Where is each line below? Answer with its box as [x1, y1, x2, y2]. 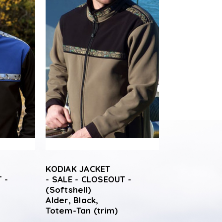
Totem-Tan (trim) [46, 205, 118, 216]
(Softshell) [46, 184, 92, 195]
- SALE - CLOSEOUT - [46, 174, 132, 184]
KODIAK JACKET [46, 164, 111, 174]
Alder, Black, [46, 195, 99, 205]
